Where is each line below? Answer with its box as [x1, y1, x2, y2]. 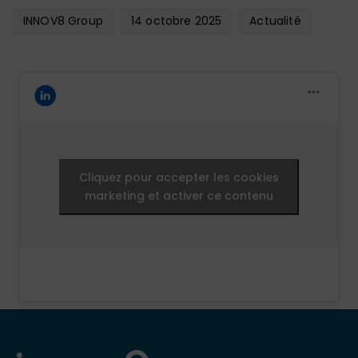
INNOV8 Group [23, 13, 103, 30]
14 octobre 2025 [130, 13, 222, 30]
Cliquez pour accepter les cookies [79, 169, 279, 185]
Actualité [249, 13, 301, 30]
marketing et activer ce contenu [85, 187, 273, 204]
